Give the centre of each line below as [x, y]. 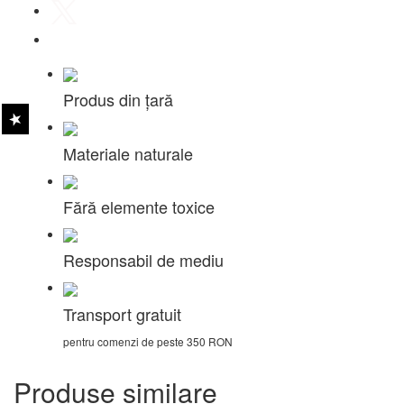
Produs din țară [118, 100]
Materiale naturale [128, 153]
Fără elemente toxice [139, 206]
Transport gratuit [122, 313]
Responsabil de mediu [143, 260]
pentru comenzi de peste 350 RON [148, 341]
